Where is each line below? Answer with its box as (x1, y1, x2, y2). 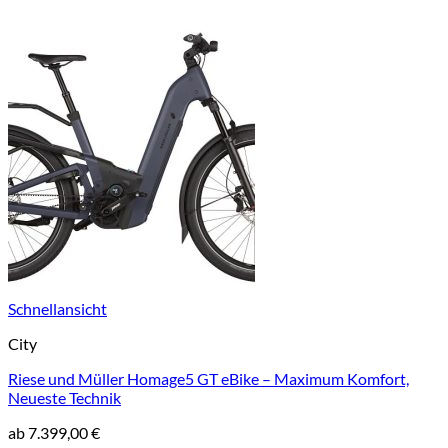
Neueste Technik (8, 388, 121, 407)
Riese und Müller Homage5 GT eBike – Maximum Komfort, (8, 369, 409, 388)
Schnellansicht (8, 299, 107, 318)
